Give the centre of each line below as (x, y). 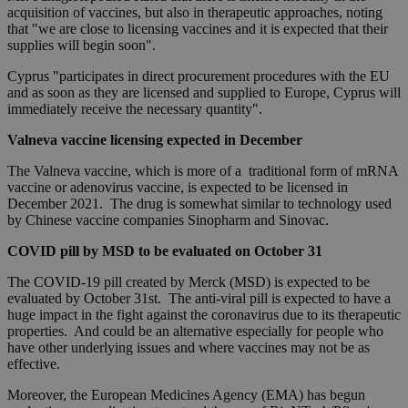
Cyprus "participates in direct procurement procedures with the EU (199, 76)
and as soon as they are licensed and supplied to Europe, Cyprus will (204, 93)
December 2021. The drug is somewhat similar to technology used (199, 204)
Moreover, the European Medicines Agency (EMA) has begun (186, 395)
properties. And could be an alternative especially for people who (195, 331)
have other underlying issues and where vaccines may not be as (189, 348)
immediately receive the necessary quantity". (135, 109)
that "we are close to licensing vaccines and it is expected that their (198, 29)
